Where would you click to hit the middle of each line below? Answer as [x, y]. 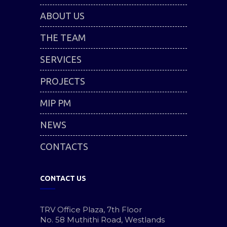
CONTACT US [63, 178]
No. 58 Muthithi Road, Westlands [102, 220]
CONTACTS [64, 146]
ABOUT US [62, 16]
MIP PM [55, 103]
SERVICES [61, 59]
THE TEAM [63, 37]
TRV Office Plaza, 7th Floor [91, 210]
